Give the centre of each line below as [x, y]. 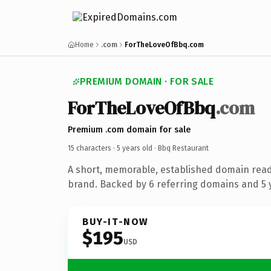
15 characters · [92, 148]
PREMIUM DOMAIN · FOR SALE [147, 81]
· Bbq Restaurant [181, 148]
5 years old [135, 148]
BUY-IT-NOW [116, 221]
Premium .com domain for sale [129, 129]
